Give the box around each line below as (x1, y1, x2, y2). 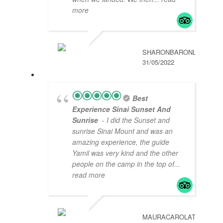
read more (72, 170, 105, 180)
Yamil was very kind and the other (72, 148, 178, 158)
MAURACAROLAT (142, 212, 196, 222)
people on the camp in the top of (72, 159, 174, 169)
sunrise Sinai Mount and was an (72, 126, 173, 136)
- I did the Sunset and (100, 115, 170, 125)
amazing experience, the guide (72, 137, 169, 147)
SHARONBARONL (142, 47, 196, 57)
